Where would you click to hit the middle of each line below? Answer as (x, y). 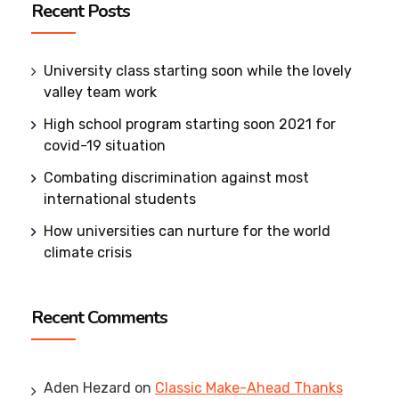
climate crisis (88, 252)
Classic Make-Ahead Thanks (249, 387)
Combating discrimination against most (176, 177)
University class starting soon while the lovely (198, 70)
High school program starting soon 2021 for (190, 124)
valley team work (100, 92)
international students (120, 199)
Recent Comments (99, 317)
